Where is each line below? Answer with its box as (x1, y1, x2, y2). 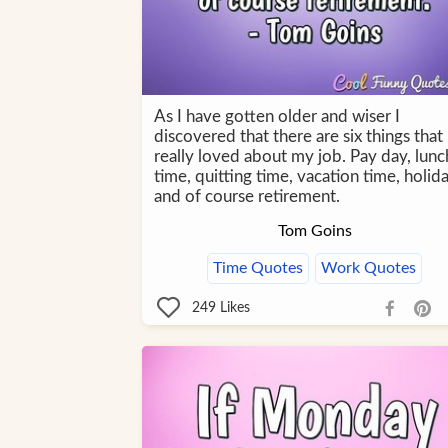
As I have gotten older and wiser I (154, 108, 400, 126)
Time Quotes (213, 260, 303, 277)
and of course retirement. (154, 188, 340, 206)
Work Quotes (321, 260, 416, 277)
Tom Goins (277, 223, 352, 240)
